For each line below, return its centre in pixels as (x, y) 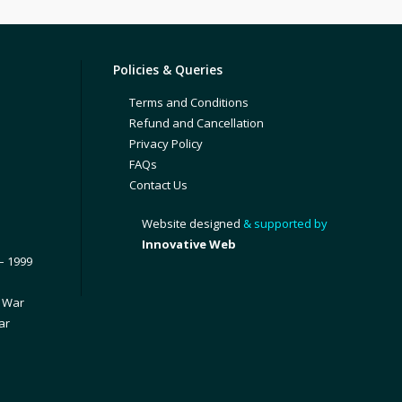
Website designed (191, 223)
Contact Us (158, 185)
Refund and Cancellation (196, 123)
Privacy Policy (166, 144)
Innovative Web (188, 244)
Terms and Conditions (188, 102)
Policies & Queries (167, 70)
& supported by (284, 223)
